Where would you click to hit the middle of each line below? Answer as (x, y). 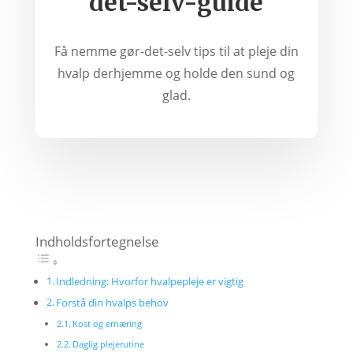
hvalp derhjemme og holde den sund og (176, 74)
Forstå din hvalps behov (113, 303)
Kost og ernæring (108, 324)
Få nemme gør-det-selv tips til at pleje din (176, 52)
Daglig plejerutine (109, 344)
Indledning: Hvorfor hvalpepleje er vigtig (150, 282)
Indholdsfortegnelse (97, 242)
